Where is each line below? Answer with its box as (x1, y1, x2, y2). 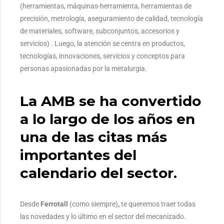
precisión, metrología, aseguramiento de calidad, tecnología (20, 14, 203, 23)
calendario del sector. (20, 164, 181, 182)
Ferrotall (40, 199, 69, 208)
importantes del (20, 146, 136, 164)
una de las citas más (20, 128, 167, 146)
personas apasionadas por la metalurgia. (20, 64, 148, 73)
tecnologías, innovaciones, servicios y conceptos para (20, 52, 185, 60)
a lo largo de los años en (20, 110, 195, 128)
